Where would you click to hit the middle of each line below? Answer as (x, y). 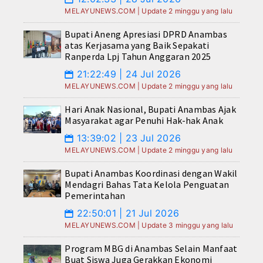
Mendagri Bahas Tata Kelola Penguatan (147, 185)
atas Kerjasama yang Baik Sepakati (137, 45)
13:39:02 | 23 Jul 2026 (127, 138)
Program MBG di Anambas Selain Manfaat (151, 249)
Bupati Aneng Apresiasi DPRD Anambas (146, 34)
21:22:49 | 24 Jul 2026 (127, 74)
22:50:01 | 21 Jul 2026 (127, 213)
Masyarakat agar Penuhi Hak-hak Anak (144, 121)
